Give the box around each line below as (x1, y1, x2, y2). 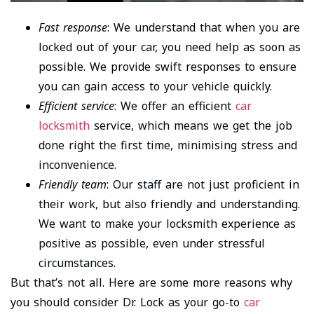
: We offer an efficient (114, 98, 235, 114)
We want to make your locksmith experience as (39, 216, 296, 232)
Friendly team (39, 177, 107, 193)
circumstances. (39, 255, 116, 271)
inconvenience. (39, 157, 116, 173)
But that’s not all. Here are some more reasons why (11, 275, 292, 291)
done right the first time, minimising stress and (39, 137, 297, 153)
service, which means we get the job (90, 118, 292, 134)
